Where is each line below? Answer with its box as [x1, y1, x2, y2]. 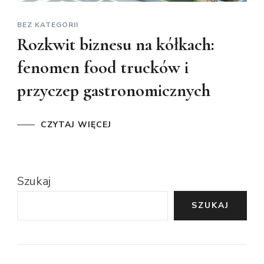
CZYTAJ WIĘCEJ [41, 118, 111, 130]
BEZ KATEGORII [17, 19, 78, 29]
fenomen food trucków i [17, 56, 189, 78]
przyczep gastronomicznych [17, 79, 210, 101]
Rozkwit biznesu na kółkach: [17, 33, 214, 55]
